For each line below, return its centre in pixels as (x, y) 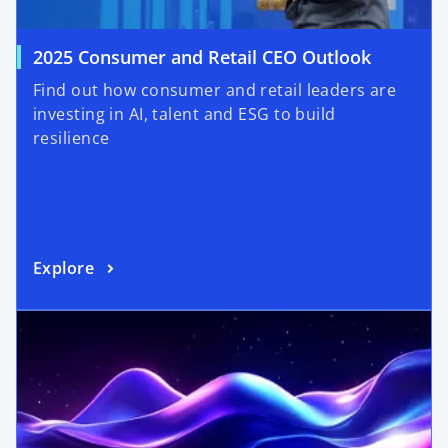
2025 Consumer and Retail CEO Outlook (202, 57)
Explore (64, 267)
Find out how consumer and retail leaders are (215, 90)
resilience (71, 138)
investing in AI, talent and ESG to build (184, 114)
